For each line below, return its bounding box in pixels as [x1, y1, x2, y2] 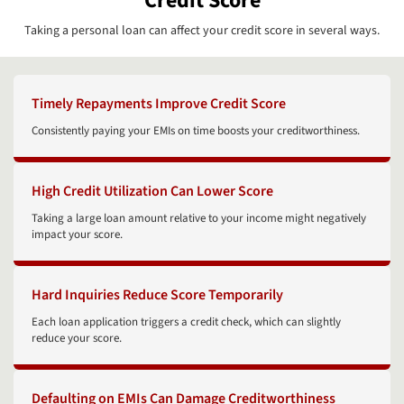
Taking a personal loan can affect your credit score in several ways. [24, 22, 380, 41]
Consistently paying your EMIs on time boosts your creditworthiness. [32, 123, 360, 140]
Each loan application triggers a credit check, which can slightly [32, 314, 341, 331]
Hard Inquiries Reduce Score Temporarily [32, 285, 283, 306]
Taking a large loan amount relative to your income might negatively [32, 210, 366, 227]
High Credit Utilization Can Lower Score [32, 181, 273, 202]
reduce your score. [32, 330, 122, 347]
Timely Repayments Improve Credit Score [32, 94, 286, 115]
